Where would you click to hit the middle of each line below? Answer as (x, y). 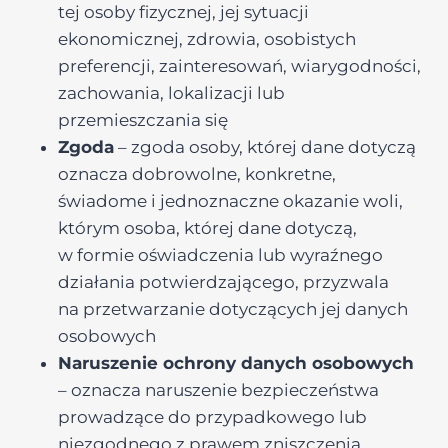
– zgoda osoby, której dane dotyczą (265, 147)
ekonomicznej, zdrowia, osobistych (207, 39)
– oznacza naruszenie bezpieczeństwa (218, 390)
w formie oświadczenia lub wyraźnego (220, 255)
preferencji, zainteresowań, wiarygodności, (239, 66)
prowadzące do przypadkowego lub (212, 417)
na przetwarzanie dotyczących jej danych (233, 309)
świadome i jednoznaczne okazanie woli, (230, 201)
